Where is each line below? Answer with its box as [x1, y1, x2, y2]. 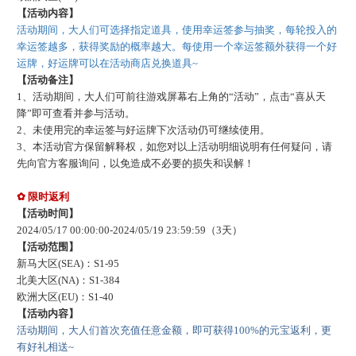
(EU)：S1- [57, 290, 103, 303]
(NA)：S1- [57, 273, 103, 286]
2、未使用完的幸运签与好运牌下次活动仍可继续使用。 [16, 123, 270, 136]
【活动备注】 [16, 73, 79, 86]
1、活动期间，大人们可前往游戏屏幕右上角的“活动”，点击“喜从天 [16, 90, 326, 103]
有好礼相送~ [16, 340, 74, 353]
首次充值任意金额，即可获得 [99, 323, 234, 336]
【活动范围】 [16, 240, 79, 253]
